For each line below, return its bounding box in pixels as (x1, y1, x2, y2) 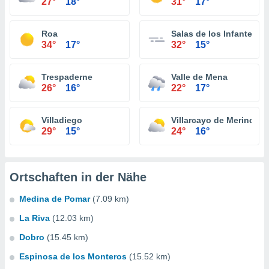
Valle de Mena (171, 72, 228, 82)
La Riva (19, 213, 50, 223)
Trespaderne (41, 72, 92, 82)
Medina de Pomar (19, 194, 90, 204)
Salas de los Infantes (171, 29, 257, 38)
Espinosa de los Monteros (19, 252, 127, 261)
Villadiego (41, 115, 82, 125)
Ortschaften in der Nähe (10, 171, 147, 184)
